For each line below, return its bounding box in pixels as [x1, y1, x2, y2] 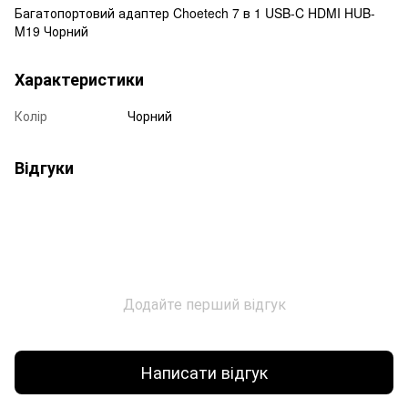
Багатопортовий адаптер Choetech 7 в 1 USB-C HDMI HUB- [15, 3, 375, 22]
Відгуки [15, 155, 74, 179]
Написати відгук [140, 360, 268, 384]
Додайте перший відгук [122, 292, 286, 314]
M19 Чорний [15, 21, 88, 40]
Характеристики [15, 66, 144, 91]
